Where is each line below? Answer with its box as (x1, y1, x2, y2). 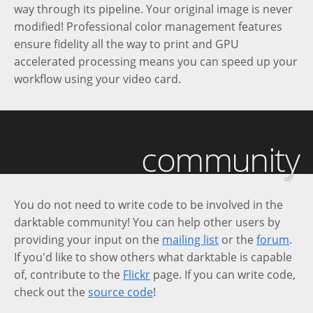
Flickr (123, 267, 150, 283)
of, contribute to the (14, 267, 123, 283)
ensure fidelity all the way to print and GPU (14, 36, 239, 52)
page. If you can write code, (150, 267, 296, 283)
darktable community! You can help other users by (14, 214, 280, 231)
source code (88, 284, 153, 300)
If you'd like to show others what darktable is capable (14, 249, 292, 265)
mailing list (162, 232, 219, 248)
